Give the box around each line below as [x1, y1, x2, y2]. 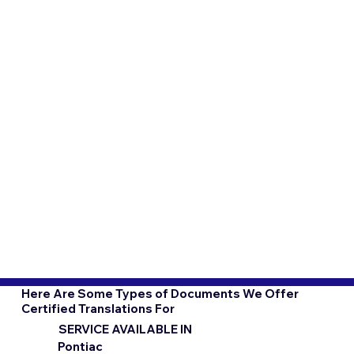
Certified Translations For [21, 300, 175, 316]
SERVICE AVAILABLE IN [58, 321, 193, 337]
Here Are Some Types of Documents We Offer [21, 285, 299, 301]
